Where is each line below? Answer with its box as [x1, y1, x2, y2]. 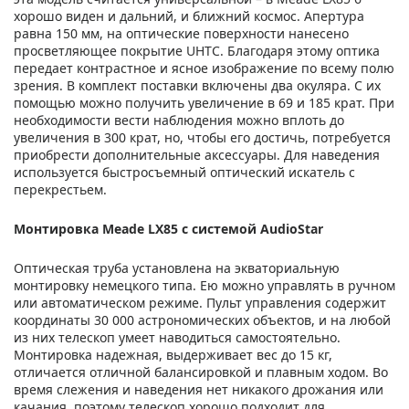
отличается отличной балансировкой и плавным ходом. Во [14, 362, 388, 381]
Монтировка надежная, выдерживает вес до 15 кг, [14, 345, 332, 363]
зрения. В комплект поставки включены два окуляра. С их [14, 76, 381, 94]
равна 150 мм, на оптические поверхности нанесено [14, 24, 349, 42]
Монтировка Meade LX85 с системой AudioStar [14, 219, 323, 237]
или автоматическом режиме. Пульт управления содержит [14, 293, 386, 311]
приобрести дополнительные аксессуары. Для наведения [14, 145, 380, 163]
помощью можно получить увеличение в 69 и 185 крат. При [14, 93, 394, 111]
